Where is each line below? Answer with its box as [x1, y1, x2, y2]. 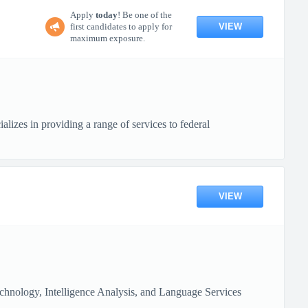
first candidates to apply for [70, 21, 172, 32]
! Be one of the [118, 10, 172, 20]
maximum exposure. [70, 33, 145, 43]
